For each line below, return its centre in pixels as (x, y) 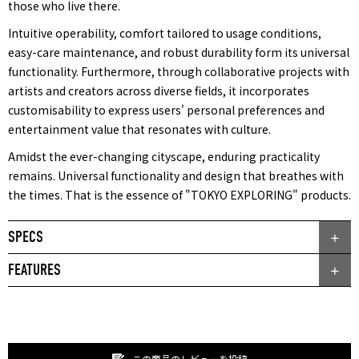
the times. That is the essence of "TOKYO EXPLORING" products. (179, 194)
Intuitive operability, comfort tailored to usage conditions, (165, 32)
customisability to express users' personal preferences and (166, 109)
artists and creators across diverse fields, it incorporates (159, 90)
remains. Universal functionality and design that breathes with (176, 175)
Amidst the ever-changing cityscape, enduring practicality (164, 156)
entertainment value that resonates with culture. (139, 129)
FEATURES (34, 269)
